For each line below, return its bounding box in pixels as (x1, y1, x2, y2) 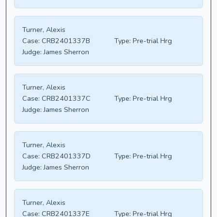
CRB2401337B (40, 36, 90, 46)
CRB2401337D (40, 151, 91, 161)
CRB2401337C (40, 93, 91, 104)
